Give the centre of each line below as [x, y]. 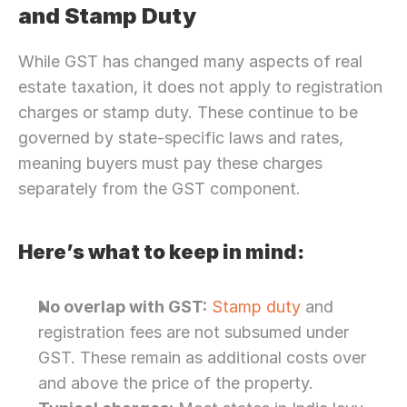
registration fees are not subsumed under [194, 332]
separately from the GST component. [159, 189]
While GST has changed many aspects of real [190, 61]
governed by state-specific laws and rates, [181, 138]
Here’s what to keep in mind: [161, 252]
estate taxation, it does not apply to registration [200, 87]
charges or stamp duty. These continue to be [188, 112]
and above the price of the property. [176, 383]
